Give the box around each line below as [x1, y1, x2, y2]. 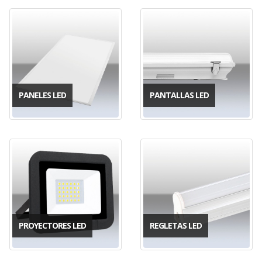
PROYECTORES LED [19, 219, 86, 231]
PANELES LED [19, 89, 66, 101]
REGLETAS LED [150, 219, 202, 231]
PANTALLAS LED [150, 89, 209, 101]
